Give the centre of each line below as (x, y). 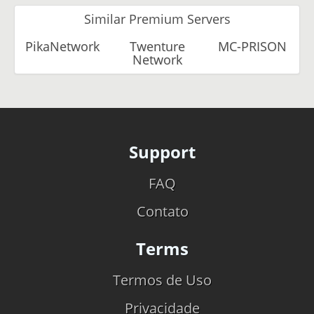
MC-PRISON (252, 46)
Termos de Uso (162, 280)
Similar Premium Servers (157, 19)
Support (162, 151)
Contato (162, 211)
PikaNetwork (62, 46)
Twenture (157, 46)
